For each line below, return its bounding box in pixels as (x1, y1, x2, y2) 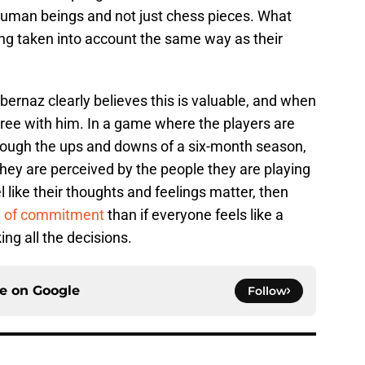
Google (33, 283, 80, 299)
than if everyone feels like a (108, 206, 284, 224)
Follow (248, 284, 287, 299)
